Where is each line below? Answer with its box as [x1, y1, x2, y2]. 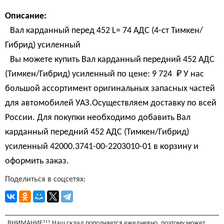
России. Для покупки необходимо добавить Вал [5, 113, 190, 122]
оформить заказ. [5, 156, 69, 166]
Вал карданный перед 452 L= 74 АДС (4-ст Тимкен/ [10, 26, 203, 35]
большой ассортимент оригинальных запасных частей [5, 84, 215, 93]
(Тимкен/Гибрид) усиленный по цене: [5, 69, 152, 79]
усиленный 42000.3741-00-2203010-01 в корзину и [5, 142, 198, 151]
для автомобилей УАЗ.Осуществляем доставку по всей [5, 98, 216, 108]
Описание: [5, 11, 46, 21]
